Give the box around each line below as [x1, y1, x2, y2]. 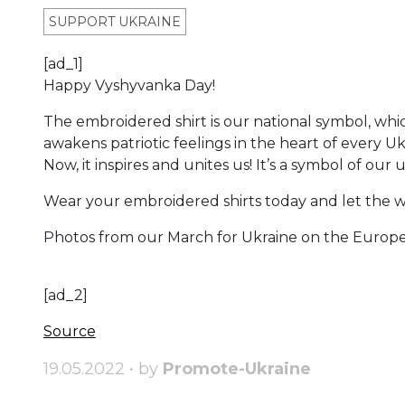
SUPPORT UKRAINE [49, 14, 181, 31]
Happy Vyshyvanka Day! [43, 77, 219, 95]
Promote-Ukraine [163, 359, 311, 380]
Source [43, 323, 96, 341]
